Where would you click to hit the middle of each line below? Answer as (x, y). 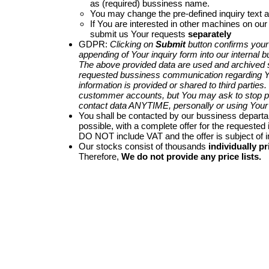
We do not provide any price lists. (191, 156)
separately (210, 34)
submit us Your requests (139, 34)
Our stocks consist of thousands (143, 146)
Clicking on (132, 44)
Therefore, (100, 156)
